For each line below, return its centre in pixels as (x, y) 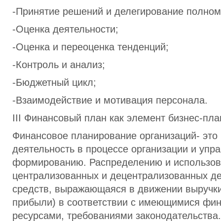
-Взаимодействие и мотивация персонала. (110, 100)
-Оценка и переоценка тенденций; (91, 47)
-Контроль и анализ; (59, 65)
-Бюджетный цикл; (54, 82)
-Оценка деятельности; (65, 29)
